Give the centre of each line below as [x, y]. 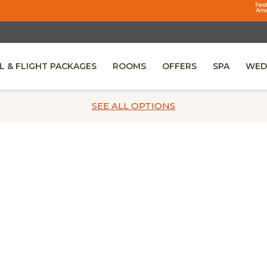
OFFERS [179, 66]
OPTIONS [153, 106]
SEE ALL [110, 106]
